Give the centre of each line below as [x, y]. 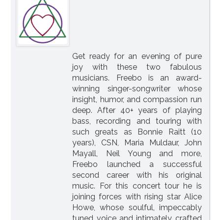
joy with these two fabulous [137, 67]
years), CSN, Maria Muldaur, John [137, 142]
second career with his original [137, 175]
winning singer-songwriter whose [137, 88]
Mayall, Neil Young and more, [137, 153]
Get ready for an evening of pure [137, 56]
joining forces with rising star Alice [137, 196]
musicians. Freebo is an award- [137, 78]
